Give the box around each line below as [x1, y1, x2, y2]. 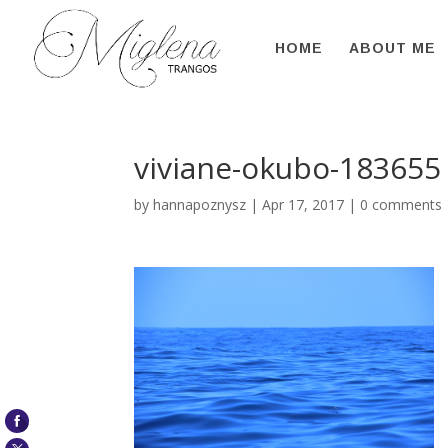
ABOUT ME [349, 40, 436, 56]
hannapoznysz [153, 195, 247, 214]
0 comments [360, 195, 443, 214]
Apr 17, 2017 [262, 195, 345, 214]
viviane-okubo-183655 [134, 147, 442, 188]
